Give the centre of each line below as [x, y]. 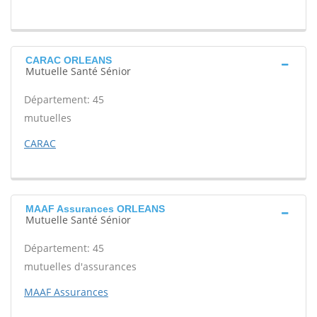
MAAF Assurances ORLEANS [95, 209]
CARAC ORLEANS [69, 60]
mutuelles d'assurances [80, 266]
